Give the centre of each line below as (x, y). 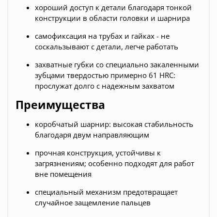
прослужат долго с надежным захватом (105, 86)
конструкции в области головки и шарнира (112, 18)
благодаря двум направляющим (92, 135)
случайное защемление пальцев (93, 203)
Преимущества (60, 105)
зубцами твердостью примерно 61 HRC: (105, 75)
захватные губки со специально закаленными (117, 65)
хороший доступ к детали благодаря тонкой (113, 8)
